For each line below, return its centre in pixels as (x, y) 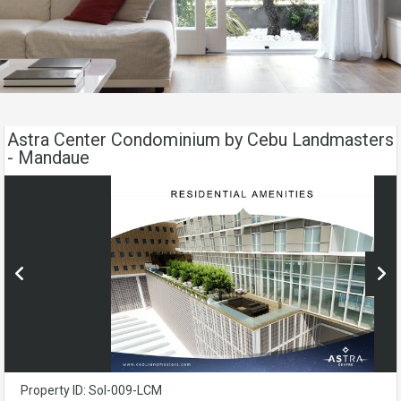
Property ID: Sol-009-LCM (91, 390)
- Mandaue (48, 157)
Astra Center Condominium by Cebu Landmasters (200, 139)
